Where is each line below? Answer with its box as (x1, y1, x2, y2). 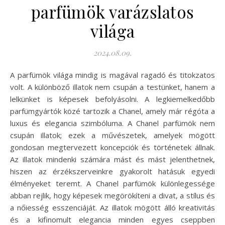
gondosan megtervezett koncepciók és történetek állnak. (10, 142, 215, 152)
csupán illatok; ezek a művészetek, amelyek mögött (10, 130, 215, 140)
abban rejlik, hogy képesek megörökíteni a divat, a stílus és (10, 190, 215, 200)
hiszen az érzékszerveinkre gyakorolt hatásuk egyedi (10, 166, 215, 176)
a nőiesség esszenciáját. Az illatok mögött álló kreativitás (10, 202, 215, 212)
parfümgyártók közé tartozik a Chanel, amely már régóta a (10, 105, 215, 116)
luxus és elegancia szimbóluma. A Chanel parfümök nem (10, 118, 215, 128)
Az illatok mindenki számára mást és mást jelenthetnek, (10, 154, 215, 164)
